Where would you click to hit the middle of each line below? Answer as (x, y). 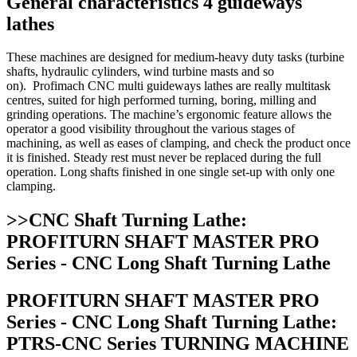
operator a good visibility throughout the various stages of (151, 129)
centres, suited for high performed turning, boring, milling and (161, 100)
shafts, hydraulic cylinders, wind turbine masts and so (140, 72)
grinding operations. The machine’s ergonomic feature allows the (169, 115)
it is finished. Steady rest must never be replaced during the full (164, 158)
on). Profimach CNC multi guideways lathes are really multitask (169, 86)
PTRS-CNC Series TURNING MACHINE (178, 344)
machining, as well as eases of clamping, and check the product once (178, 143)
